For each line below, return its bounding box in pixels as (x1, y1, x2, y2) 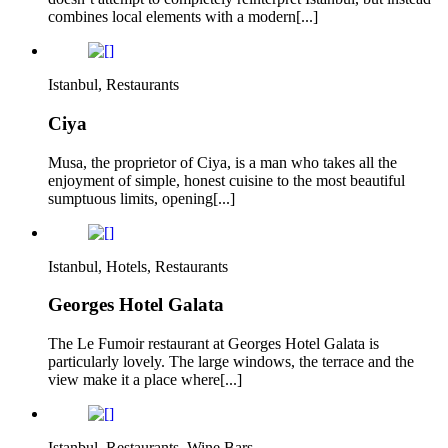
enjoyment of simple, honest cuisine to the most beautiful (48, 171, 405, 189)
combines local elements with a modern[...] (48, 8, 318, 26)
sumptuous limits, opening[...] (48, 189, 235, 207)
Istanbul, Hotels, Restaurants (48, 257, 228, 275)
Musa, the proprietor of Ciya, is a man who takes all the (48, 153, 397, 171)
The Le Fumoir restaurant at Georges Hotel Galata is (48, 335, 379, 353)
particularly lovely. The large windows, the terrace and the (48, 353, 414, 371)
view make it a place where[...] (48, 371, 242, 389)
